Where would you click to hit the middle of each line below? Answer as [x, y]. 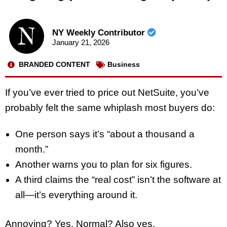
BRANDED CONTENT [54, 65]
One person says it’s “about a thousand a [105, 134]
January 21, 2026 [81, 43]
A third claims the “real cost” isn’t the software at [118, 180]
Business [124, 65]
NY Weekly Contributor [100, 33]
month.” [32, 149]
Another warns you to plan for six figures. [104, 165]
